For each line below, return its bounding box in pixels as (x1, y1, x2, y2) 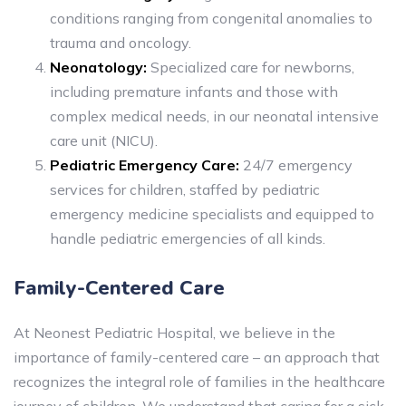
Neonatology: (50, 58, 147, 76)
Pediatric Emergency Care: (50, 156, 239, 174)
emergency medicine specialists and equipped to (50, 205, 374, 223)
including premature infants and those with (50, 82, 338, 101)
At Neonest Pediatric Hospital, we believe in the (14, 324, 335, 342)
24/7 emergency (239, 156, 353, 174)
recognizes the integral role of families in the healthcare (14, 372, 385, 391)
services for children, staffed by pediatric (50, 180, 320, 198)
